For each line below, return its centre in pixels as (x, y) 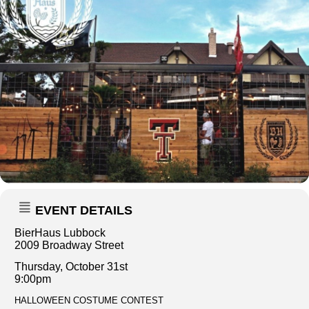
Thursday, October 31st (71, 266)
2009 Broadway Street (69, 245)
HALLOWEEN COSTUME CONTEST (89, 300)
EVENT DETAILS (84, 210)
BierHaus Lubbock (60, 232)
